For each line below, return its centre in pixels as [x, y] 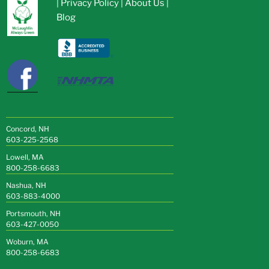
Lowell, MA [25, 157]
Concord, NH [28, 128]
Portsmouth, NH [33, 213]
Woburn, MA [27, 241]
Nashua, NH [26, 185]
